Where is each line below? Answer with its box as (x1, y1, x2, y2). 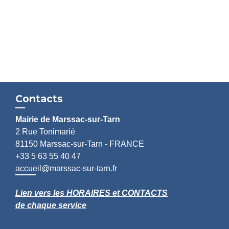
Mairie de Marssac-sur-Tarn (15, 115, 120, 124)
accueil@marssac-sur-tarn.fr (15, 164, 117, 173)
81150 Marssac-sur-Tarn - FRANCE (15, 140, 144, 149)
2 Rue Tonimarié (15, 127, 75, 136)
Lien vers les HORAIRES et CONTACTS (15, 189, 168, 198)
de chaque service (15, 201, 86, 210)
